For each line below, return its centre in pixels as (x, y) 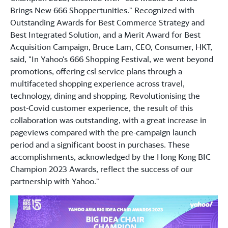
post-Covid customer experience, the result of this (102, 108)
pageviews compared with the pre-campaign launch (103, 133)
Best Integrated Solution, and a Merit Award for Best (105, 35)
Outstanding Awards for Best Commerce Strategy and (107, 23)
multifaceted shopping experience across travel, (97, 84)
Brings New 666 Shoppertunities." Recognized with (102, 10)
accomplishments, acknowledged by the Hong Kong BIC (110, 157)
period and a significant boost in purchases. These (100, 145)
